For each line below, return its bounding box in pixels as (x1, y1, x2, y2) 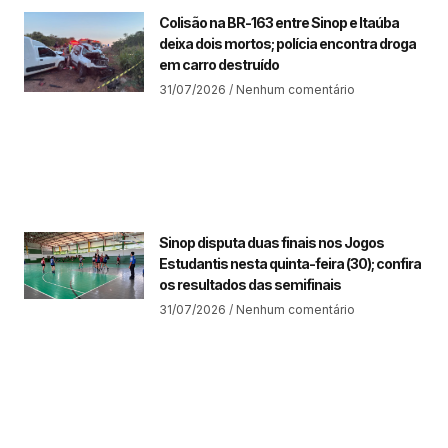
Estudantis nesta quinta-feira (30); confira (159, 254, 421, 272)
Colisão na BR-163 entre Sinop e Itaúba (159, 14, 399, 32)
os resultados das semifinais (159, 275, 341, 293)
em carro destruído (159, 56, 279, 74)
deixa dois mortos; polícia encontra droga (159, 35, 416, 53)
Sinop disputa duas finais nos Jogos (159, 233, 384, 251)
